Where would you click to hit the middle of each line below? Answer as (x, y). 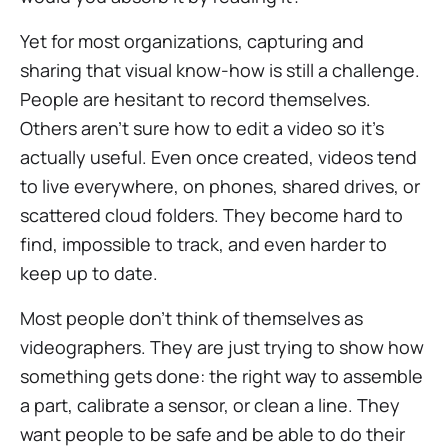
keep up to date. (89, 273)
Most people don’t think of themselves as (191, 318)
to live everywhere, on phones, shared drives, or (220, 186)
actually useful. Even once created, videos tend (218, 157)
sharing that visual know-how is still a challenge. (220, 70)
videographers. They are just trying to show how (222, 347)
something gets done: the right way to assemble (221, 376)
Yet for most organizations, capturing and (192, 41)
